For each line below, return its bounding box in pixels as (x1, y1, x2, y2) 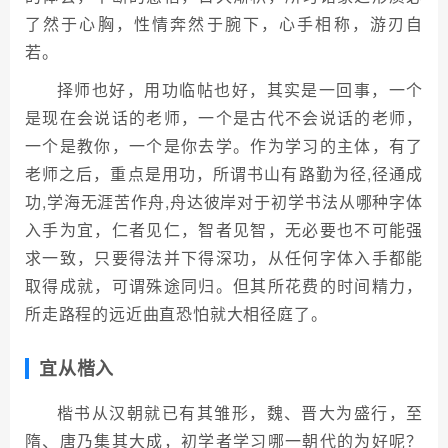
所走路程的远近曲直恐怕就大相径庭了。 (25, 302, 328, 325)
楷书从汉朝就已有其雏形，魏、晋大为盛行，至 (57, 401, 423, 424)
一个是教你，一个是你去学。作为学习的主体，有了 (25, 134, 423, 157)
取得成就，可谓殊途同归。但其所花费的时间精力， (25, 274, 423, 297)
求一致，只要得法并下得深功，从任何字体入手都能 (25, 246, 423, 269)
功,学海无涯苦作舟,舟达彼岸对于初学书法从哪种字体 (25, 190, 423, 213)
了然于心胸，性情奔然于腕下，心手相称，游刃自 (25, 12, 423, 35)
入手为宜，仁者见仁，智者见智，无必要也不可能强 (25, 218, 423, 241)
